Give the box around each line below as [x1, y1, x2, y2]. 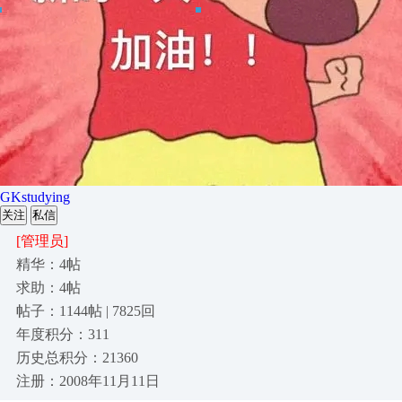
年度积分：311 [16, 327, 109, 342]
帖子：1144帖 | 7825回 [16, 303, 155, 319]
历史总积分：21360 [16, 350, 138, 365]
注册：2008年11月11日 [16, 373, 160, 389]
